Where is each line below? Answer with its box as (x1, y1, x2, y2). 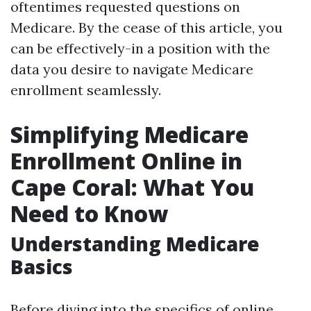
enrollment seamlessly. (10, 81, 161, 99)
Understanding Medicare (10, 230, 260, 257)
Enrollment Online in (10, 146, 242, 176)
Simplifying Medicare (10, 119, 249, 149)
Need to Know (10, 199, 168, 228)
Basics (10, 253, 73, 280)
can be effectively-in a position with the (10, 40, 270, 57)
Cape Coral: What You (10, 172, 254, 202)
